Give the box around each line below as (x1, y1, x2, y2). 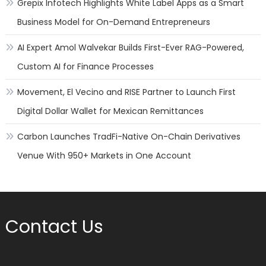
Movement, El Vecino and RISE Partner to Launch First (17, 86, 236, 99)
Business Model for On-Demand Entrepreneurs (17, 16, 210, 28)
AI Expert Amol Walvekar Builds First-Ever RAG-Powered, (17, 42, 244, 54)
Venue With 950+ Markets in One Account (17, 150, 191, 162)
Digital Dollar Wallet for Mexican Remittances (17, 105, 204, 118)
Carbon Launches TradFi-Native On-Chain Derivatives (17, 131, 240, 143)
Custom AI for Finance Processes (17, 61, 154, 73)
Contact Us (5, 214, 103, 240)
